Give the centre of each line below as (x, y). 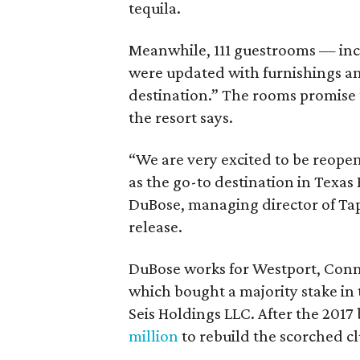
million (153, 336)
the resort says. (181, 117)
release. (155, 227)
